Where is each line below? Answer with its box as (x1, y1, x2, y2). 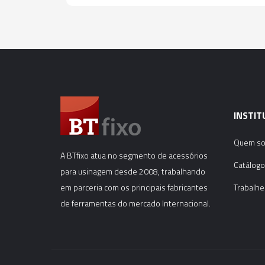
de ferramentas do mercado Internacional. (60, 196, 211, 209)
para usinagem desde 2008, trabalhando (60, 164, 205, 177)
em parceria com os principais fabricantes (60, 180, 208, 193)
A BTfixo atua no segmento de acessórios (60, 148, 208, 161)
